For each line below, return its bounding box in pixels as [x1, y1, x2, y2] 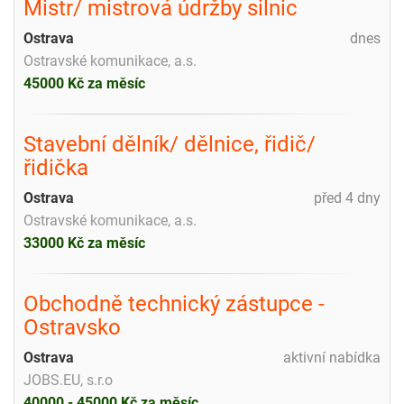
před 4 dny [314, 188, 381, 207]
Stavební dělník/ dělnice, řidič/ [23, 131, 316, 157]
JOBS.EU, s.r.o [23, 371, 113, 389]
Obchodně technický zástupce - [23, 290, 325, 317]
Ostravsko [23, 314, 121, 340]
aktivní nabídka [283, 348, 381, 366]
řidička [23, 154, 88, 180]
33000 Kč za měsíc [23, 234, 145, 252]
